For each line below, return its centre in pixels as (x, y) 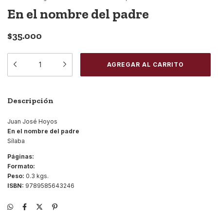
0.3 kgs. (36, 176)
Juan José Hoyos (32, 122)
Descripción (30, 101)
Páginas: (21, 157)
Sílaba (16, 141)
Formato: (21, 166)
